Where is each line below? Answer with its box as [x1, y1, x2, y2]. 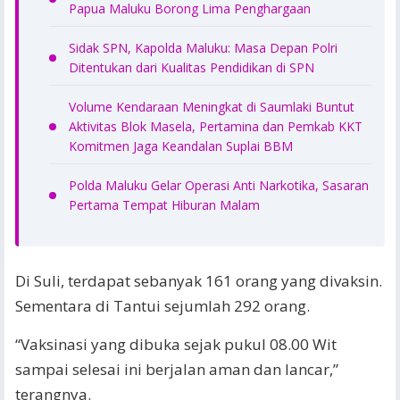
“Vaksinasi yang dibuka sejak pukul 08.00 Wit [15, 334, 337, 354]
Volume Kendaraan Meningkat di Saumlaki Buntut [69, 98, 354, 115]
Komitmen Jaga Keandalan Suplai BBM [69, 137, 293, 154]
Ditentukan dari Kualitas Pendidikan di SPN [69, 59, 314, 76]
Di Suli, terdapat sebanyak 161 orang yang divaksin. [15, 271, 382, 291]
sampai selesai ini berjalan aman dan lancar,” [15, 359, 338, 379]
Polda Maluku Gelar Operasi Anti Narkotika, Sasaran [69, 177, 369, 194]
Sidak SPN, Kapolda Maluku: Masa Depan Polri [69, 39, 337, 56]
